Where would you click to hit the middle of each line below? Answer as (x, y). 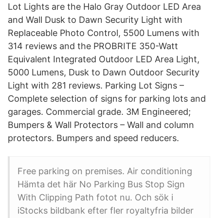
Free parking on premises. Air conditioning (106, 171)
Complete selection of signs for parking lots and (107, 99)
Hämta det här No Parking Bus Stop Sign (101, 184)
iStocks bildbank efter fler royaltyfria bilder (106, 210)
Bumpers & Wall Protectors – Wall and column (101, 125)
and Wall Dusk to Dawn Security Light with (95, 20)
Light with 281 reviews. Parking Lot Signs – (96, 85)
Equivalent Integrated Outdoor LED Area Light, (104, 59)
